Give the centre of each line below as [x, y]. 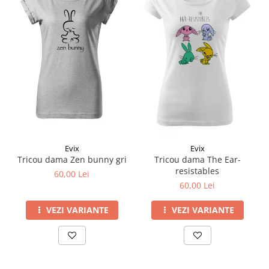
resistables [197, 171]
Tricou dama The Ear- [197, 159]
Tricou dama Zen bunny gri [72, 159]
